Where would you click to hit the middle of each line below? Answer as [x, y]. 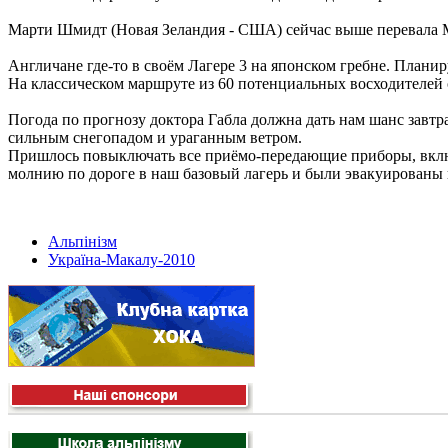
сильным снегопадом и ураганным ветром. [157, 138]
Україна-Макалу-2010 [121, 260]
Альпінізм [82, 242]
